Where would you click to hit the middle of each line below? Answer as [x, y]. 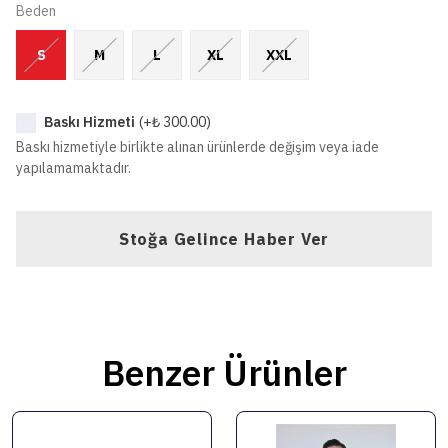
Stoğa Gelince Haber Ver [224, 239]
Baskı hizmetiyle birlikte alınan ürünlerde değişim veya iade [197, 147]
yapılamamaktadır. [73, 168]
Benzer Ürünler [224, 373]
